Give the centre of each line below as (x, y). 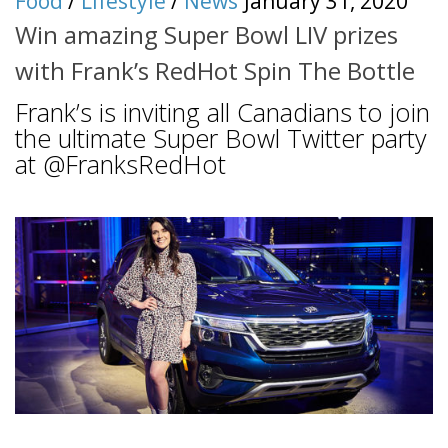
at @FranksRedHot (120, 164)
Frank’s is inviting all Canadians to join (222, 112)
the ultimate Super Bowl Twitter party (221, 138)
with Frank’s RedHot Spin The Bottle (215, 71)
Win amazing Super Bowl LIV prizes (206, 35)
